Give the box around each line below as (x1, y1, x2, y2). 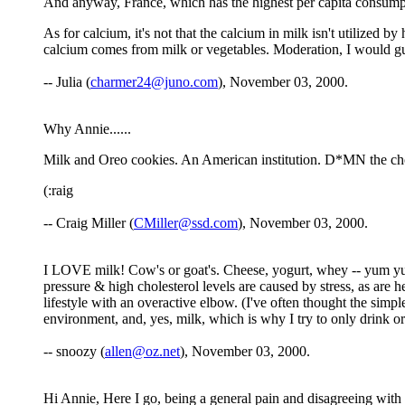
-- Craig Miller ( (43, 215, 134, 231)
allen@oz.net (105, 344, 180, 360)
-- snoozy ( (43, 344, 105, 360)
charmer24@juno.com (90, 74, 218, 90)
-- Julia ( (43, 74, 90, 90)
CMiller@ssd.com (134, 215, 238, 231)
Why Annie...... (43, 121, 131, 137)
